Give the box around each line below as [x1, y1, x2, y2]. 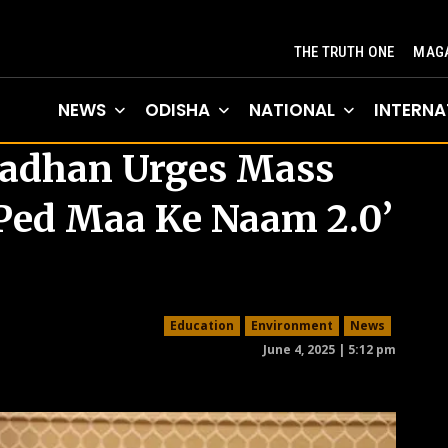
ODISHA [145, 98, 210, 122]
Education [170, 317, 234, 334]
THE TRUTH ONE [293, 43, 395, 61]
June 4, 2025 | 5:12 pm [263, 340, 396, 358]
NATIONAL [249, 98, 335, 122]
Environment [251, 317, 333, 334]
